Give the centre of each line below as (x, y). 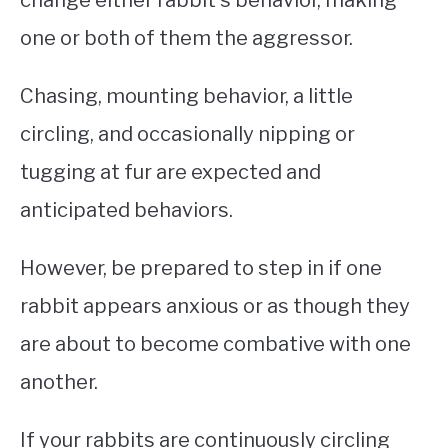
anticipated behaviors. (128, 209)
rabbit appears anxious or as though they (215, 305)
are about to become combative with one (215, 343)
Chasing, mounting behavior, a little (186, 95)
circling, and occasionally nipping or (187, 133)
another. (59, 381)
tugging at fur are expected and (170, 171)
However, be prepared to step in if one (201, 267)
